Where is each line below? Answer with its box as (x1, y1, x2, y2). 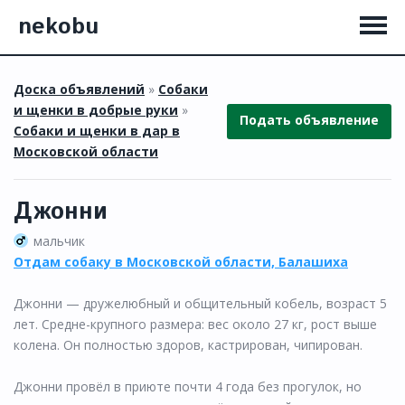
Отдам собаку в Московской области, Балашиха (14, 252, 348, 270)
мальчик (33, 231, 85, 250)
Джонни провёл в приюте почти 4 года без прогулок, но (14, 377, 362, 395)
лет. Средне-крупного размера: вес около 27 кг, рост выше (14, 315, 377, 333)
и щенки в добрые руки (14, 101, 178, 118)
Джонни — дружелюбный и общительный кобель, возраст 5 (14, 294, 387, 312)
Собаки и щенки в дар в (14, 122, 180, 139)
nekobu (18, 11, 99, 43)
